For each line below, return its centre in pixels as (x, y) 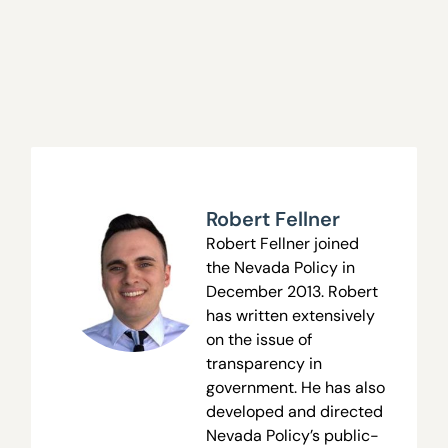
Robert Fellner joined (282, 244)
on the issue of (258, 340)
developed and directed (294, 412)
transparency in (263, 364)
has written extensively (290, 316)
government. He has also (295, 388)
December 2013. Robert (291, 292)
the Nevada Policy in (280, 268)
